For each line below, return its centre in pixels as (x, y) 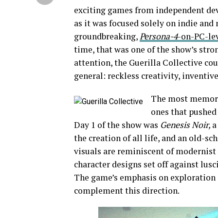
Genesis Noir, (186, 125)
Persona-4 (159, 36)
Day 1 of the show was (117, 125)
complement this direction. (127, 191)
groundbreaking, (107, 36)
